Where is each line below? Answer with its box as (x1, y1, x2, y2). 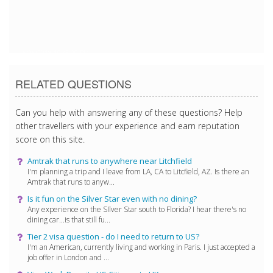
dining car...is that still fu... (27, 214, 110, 225)
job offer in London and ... (27, 252, 109, 263)
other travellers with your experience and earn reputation (15, 119, 239, 132)
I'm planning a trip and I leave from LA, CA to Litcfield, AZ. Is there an (27, 166, 249, 177)
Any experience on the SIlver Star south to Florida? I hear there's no (27, 204, 246, 214)
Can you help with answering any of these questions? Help (15, 106, 243, 118)
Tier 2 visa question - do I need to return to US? (27, 230, 199, 242)
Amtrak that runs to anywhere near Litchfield (27, 155, 192, 166)
